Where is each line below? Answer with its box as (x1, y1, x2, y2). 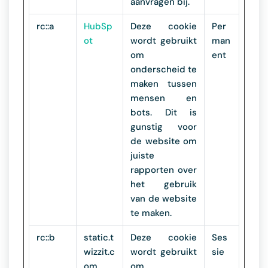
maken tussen (130, 78, 197, 90)
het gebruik (130, 178, 197, 190)
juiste (130, 150, 154, 162)
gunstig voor (130, 121, 197, 133)
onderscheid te (130, 63, 197, 75)
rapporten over (130, 164, 197, 176)
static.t (84, 232, 114, 243)
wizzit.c (84, 246, 115, 258)
